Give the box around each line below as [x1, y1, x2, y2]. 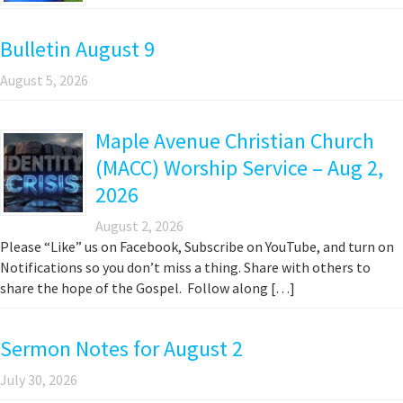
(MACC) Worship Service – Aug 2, [95, 154, 383, 183]
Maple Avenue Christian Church [95, 127, 374, 156]
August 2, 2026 [95, 217, 184, 236]
